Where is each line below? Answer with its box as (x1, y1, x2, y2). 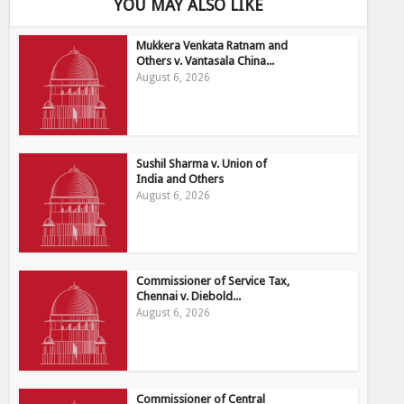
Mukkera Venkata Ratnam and (136, 39, 289, 52)
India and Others (136, 171, 225, 186)
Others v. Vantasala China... (136, 54, 275, 68)
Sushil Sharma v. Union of (136, 156, 268, 170)
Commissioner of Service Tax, (136, 274, 290, 289)
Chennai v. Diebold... (136, 289, 242, 304)
